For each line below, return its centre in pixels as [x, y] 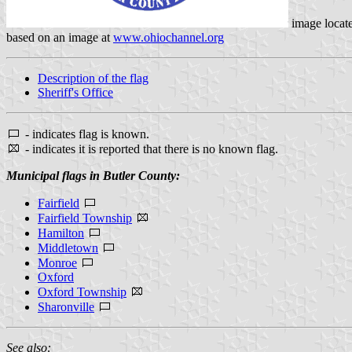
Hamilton [61, 233]
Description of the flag [93, 78]
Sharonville [66, 306]
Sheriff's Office [75, 92]
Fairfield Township [85, 218]
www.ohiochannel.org [169, 37]
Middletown [68, 247]
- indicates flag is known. [86, 134]
